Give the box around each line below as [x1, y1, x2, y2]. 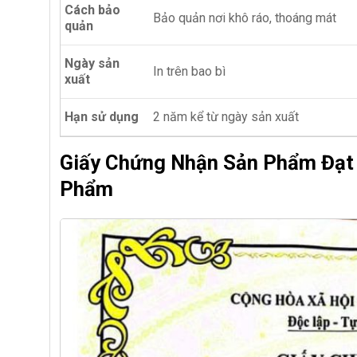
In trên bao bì [153, 63, 226, 79]
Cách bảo [65, 2, 120, 18]
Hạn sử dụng [65, 108, 139, 124]
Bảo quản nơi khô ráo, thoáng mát [153, 10, 336, 25]
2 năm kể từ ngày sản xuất [153, 108, 299, 124]
